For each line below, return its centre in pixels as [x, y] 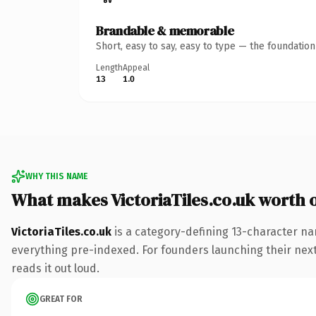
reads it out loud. [55, 268]
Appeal [136, 67]
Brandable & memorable [165, 30]
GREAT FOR [61, 299]
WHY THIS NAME [56, 176]
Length [109, 67]
